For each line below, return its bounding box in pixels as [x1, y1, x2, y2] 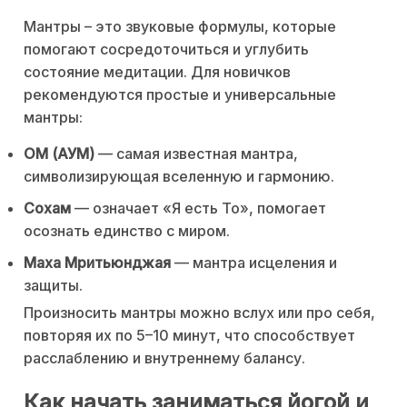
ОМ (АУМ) [24, 144, 94, 163]
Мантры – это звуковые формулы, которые [24, 16, 336, 35]
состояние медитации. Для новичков [24, 62, 291, 81]
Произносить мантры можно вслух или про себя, [24, 303, 375, 322]
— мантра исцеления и [171, 253, 337, 272]
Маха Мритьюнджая [24, 253, 171, 272]
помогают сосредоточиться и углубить [24, 39, 309, 58]
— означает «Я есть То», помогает [71, 198, 326, 217]
